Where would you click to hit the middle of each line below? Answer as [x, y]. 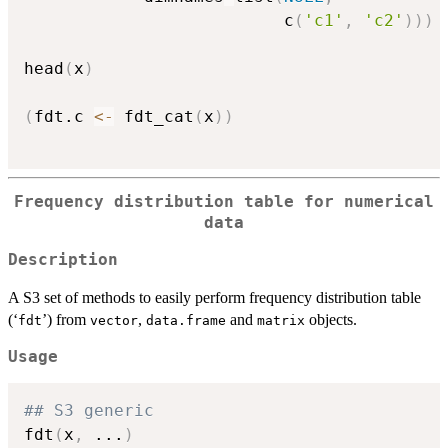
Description [63, 259]
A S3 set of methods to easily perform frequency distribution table [214, 297]
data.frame [186, 320]
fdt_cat [154, 117]
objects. [331, 319]
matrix [281, 320]
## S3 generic [89, 411]
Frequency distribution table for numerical [224, 202]
